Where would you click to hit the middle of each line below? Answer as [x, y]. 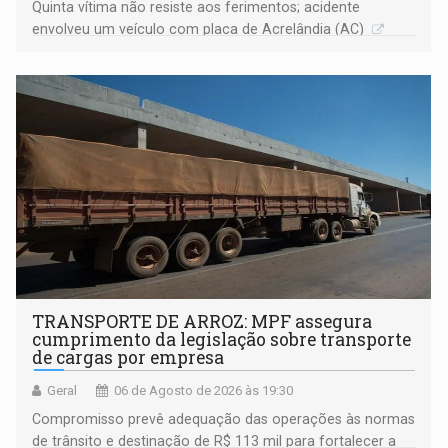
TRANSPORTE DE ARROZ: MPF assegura [202, 322]
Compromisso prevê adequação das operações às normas [224, 419]
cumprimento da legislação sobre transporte [222, 340]
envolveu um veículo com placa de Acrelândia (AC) [200, 29]
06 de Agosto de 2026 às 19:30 [204, 391]
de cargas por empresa [128, 358]
